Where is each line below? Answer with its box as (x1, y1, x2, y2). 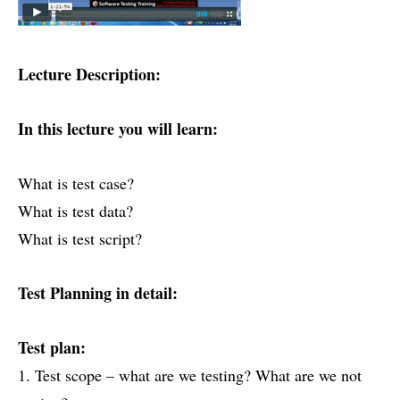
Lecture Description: (18, 62, 161, 87)
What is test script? (18, 228, 142, 250)
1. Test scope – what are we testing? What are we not (18, 364, 362, 387)
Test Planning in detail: (18, 281, 178, 305)
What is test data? (18, 200, 133, 222)
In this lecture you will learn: (18, 117, 218, 141)
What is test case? (18, 172, 134, 195)
